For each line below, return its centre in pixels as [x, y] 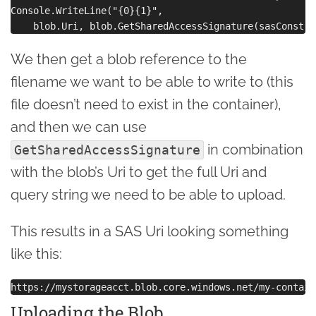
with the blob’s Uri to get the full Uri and [139, 172]
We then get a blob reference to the [129, 59]
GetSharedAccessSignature [107, 150]
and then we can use [79, 127]
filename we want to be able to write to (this [152, 81]
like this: [36, 254]
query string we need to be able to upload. [148, 194]
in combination [254, 149]
